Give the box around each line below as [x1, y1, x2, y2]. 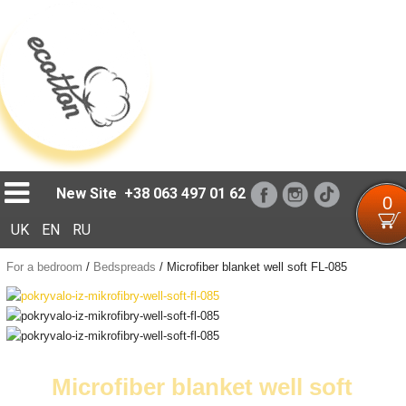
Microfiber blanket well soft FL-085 [166, 260, 347, 274]
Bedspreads [92, 260, 156, 274]
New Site [56, 185, 118, 202]
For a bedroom [5, 260, 82, 274]
